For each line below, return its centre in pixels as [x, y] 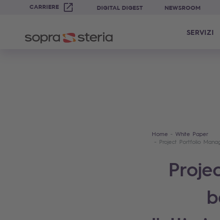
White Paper [192, 134]
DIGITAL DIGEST [121, 7]
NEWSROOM [182, 7]
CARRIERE [44, 7]
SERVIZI [200, 32]
